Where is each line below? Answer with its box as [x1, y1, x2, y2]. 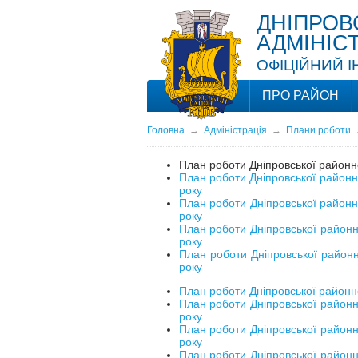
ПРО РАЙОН [261, 89, 339, 102]
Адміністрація [203, 125, 267, 136]
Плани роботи [285, 125, 351, 136]
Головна [146, 125, 185, 136]
